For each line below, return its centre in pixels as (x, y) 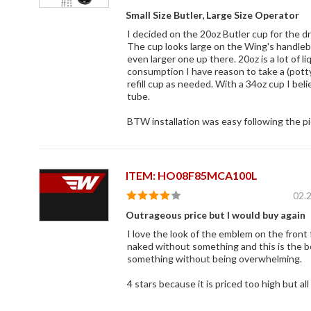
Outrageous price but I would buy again (215, 215)
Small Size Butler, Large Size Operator (212, 15)
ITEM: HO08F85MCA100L (191, 176)
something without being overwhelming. (214, 259)
